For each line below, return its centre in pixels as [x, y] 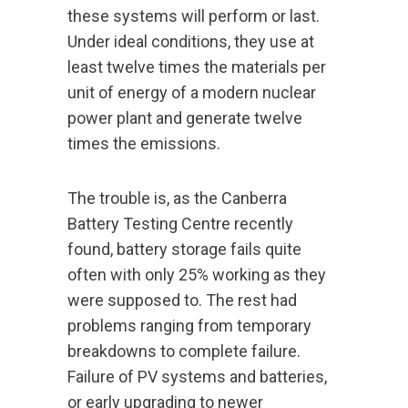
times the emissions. [144, 144]
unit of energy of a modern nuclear [192, 93]
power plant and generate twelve [185, 118]
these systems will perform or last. [194, 16]
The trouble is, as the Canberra [177, 199]
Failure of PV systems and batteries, [197, 377]
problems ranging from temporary [189, 326]
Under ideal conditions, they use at [191, 42]
